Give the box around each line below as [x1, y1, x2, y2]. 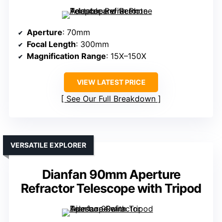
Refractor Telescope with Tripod [21, 181, 201, 196]
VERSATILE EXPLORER [10, 141, 86, 150]
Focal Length [27, 39, 76, 50]
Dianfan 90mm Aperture [42, 167, 180, 182]
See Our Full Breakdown [66, 94, 156, 104]
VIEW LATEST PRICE [76, 78, 146, 87]
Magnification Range [27, 51, 106, 61]
